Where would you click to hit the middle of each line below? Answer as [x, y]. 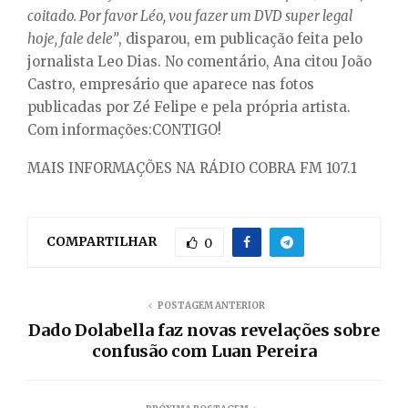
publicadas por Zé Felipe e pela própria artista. [189, 107]
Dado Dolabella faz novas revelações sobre [204, 330]
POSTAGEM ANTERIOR [211, 305]
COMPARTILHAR [102, 241]
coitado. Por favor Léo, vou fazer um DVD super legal [190, 15]
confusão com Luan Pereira [204, 351]
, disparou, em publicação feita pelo [240, 38]
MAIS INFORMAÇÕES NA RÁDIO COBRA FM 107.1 [192, 168]
